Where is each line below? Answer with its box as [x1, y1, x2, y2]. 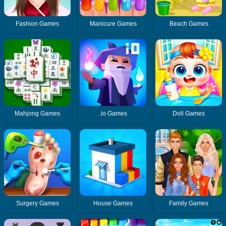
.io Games [99, 110, 127, 118]
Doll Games [173, 110, 205, 118]
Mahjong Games [15, 110, 61, 118]
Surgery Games [16, 200, 59, 207]
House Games [93, 200, 133, 207]
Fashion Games [16, 20, 60, 28]
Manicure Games [89, 20, 137, 28]
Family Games [169, 200, 209, 207]
